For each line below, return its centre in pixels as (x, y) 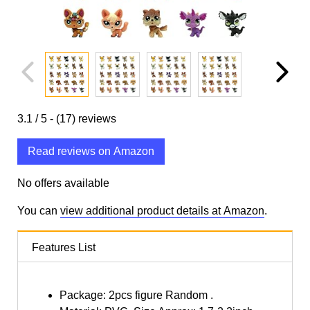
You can (39, 211)
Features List (64, 248)
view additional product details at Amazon (162, 211)
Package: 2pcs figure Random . (136, 295)
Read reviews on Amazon (91, 152)
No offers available (63, 183)
